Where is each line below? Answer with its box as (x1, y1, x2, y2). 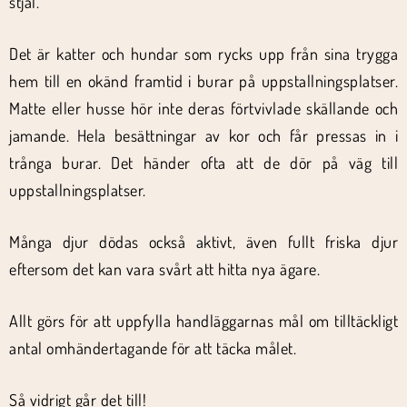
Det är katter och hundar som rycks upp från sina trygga (9, 44, 398, 64)
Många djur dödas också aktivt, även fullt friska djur (9, 232, 398, 252)
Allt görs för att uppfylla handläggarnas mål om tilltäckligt (9, 311, 398, 331)
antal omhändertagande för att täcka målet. (9, 338, 296, 358)
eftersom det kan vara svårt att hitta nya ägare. (9, 259, 320, 279)
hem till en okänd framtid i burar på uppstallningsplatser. (9, 71, 398, 91)
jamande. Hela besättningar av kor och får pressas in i (9, 125, 398, 145)
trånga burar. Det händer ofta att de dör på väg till (9, 153, 398, 173)
